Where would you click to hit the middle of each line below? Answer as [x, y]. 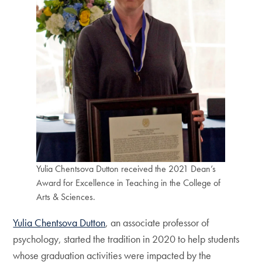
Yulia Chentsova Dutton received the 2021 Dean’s [126, 169]
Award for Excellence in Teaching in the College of [129, 183]
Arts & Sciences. [66, 197]
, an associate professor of [157, 223]
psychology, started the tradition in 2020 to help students [126, 239]
